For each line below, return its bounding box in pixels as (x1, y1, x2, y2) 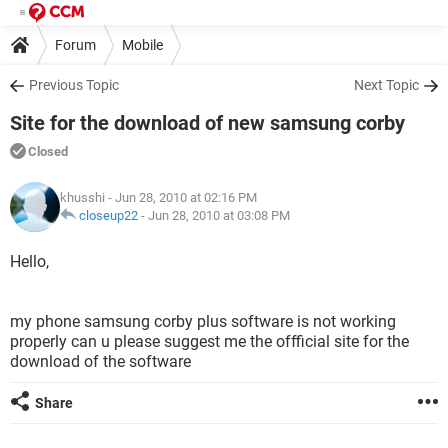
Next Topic (354, 77, 419, 93)
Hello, (10, 252, 49, 271)
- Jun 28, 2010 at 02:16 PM (105, 190, 257, 205)
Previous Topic (29, 77, 119, 93)
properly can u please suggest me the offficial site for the (10, 332, 409, 351)
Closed (28, 144, 68, 159)
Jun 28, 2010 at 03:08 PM (148, 208, 290, 223)
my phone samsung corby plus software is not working (10, 312, 396, 331)
